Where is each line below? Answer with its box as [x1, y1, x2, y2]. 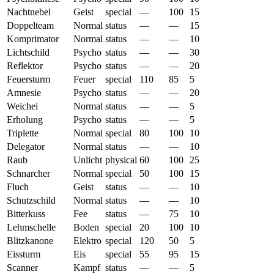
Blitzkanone [7, 235, 53, 246]
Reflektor [7, 60, 43, 71]
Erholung [7, 114, 43, 125]
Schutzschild [7, 194, 56, 206]
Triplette [7, 127, 39, 138]
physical [105, 154, 137, 165]
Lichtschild [7, 46, 50, 57]
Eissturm [7, 248, 40, 259]
